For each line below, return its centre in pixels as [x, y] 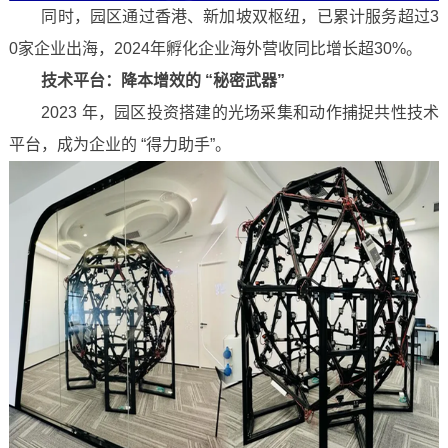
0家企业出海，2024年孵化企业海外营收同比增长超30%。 [215, 48]
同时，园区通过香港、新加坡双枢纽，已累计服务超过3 [224, 16]
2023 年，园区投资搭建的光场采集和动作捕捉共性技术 [224, 112]
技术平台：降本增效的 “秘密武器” [162, 80]
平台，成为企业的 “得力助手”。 [119, 144]
